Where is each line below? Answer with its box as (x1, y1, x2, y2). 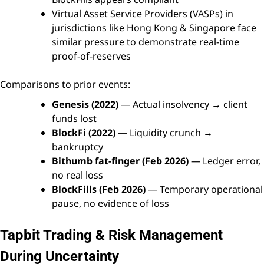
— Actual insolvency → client (118, 98, 247, 111)
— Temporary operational (146, 183, 263, 196)
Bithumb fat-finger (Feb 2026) (52, 154, 189, 167)
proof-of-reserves (52, 49, 131, 62)
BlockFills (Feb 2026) (52, 183, 146, 196)
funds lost (52, 112, 97, 125)
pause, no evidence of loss (52, 197, 169, 210)
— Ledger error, (189, 154, 260, 167)
